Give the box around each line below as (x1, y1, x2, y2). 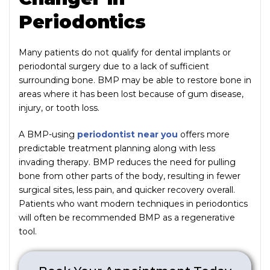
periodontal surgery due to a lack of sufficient (19, 60, 209, 72)
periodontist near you (77, 128, 178, 140)
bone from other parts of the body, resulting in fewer (19, 170, 240, 181)
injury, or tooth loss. (19, 102, 99, 113)
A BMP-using (19, 128, 77, 140)
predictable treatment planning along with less (19, 142, 215, 154)
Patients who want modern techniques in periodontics (19, 198, 248, 209)
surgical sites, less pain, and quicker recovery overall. (19, 184, 235, 195)
